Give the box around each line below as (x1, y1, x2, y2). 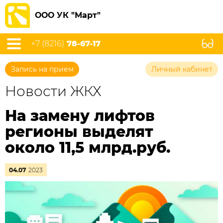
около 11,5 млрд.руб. (5, 138, 170, 157)
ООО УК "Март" (35, 10, 101, 20)
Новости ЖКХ (5, 83, 102, 100)
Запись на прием (11, 65, 74, 74)
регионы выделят (5, 122, 153, 141)
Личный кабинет (151, 65, 213, 74)
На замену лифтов (5, 107, 155, 125)
